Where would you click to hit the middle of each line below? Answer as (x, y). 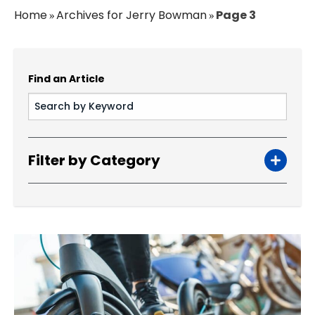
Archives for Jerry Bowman (131, 15)
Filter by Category (94, 160)
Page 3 (236, 15)
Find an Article (66, 79)
